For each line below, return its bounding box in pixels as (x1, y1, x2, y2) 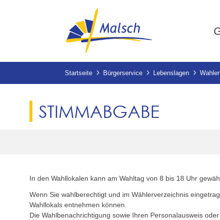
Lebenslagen (153, 69, 189, 77)
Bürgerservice (103, 69, 142, 77)
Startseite (65, 69, 92, 77)
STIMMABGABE (39, 100, 160, 122)
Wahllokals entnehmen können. (29, 201, 127, 209)
